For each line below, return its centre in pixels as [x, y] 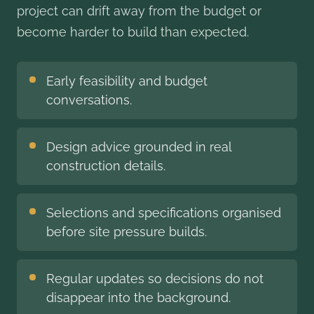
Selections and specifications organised [164, 213]
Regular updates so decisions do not [155, 279]
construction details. [106, 166]
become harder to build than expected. [133, 32]
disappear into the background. [138, 298]
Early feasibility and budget [127, 81]
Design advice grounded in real [139, 147]
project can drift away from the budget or [139, 11]
